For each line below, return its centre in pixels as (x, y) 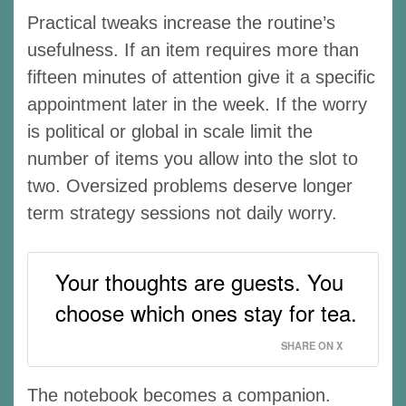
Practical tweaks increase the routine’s (181, 22)
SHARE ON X (312, 345)
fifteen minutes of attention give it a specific (201, 77)
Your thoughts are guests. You (199, 281)
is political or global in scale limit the (170, 131)
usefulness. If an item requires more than (193, 49)
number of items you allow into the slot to (193, 158)
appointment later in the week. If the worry (197, 104)
